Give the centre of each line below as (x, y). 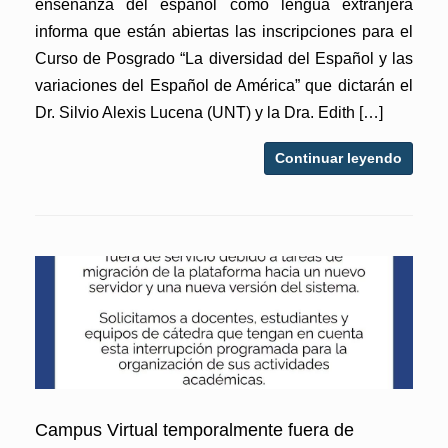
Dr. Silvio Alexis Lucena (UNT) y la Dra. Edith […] (209, 112)
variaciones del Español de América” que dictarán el (224, 85)
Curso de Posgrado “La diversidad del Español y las (224, 58)
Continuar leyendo (338, 157)
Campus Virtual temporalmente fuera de (194, 429)
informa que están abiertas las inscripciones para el (224, 31)
